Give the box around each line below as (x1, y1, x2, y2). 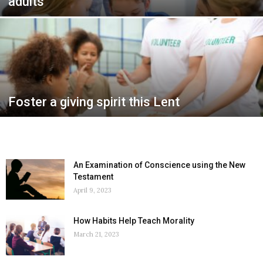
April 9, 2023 (73, 186, 112, 194)
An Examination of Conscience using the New (73, 160, 245, 170)
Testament (73, 172, 113, 181)
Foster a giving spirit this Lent (8, 95, 180, 109)
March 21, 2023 (73, 230, 119, 238)
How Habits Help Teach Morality (73, 216, 194, 225)
